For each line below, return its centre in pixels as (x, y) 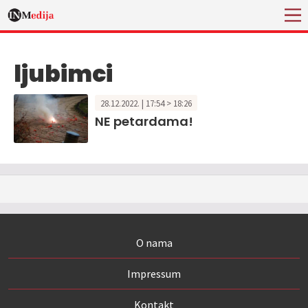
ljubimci (63, 74)
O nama (154, 242)
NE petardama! (144, 121)
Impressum (154, 273)
